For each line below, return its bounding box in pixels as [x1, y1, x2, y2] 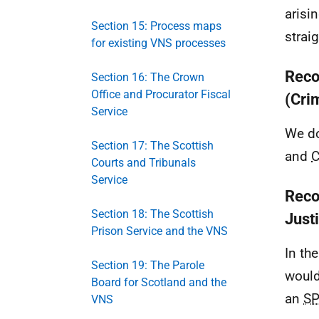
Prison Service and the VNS [91, 224, 228, 238]
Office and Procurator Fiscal [91, 88, 231, 101]
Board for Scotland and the [91, 276, 226, 289]
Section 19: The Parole [91, 258, 204, 272]
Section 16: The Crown [91, 70, 204, 84]
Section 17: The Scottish [91, 139, 214, 152]
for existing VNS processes [91, 36, 226, 50]
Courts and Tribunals [91, 156, 196, 169]
